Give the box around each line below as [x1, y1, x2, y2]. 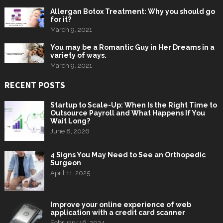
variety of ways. [50, 51, 107, 59]
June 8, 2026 [50, 127, 90, 135]
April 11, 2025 [50, 169, 90, 177]
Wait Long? [50, 116, 90, 125]
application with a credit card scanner [50, 208, 185, 217]
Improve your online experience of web [50, 200, 191, 209]
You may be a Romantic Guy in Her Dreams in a [50, 43, 215, 51]
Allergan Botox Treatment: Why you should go [50, 7, 215, 15]
